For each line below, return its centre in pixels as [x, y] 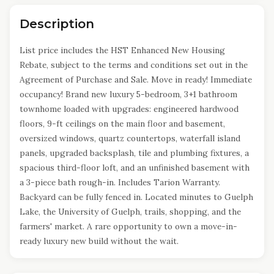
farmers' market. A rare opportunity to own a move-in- [128, 226]
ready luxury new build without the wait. [99, 241]
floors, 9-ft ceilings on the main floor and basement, [122, 124]
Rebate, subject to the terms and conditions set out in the [134, 65]
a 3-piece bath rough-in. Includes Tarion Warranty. [120, 182]
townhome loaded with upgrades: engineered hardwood [129, 109]
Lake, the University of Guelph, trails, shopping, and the [130, 212]
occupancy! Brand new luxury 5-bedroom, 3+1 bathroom [128, 94]
